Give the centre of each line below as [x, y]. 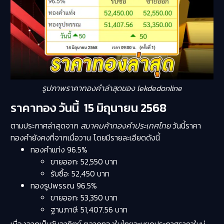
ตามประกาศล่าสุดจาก [45, 125]
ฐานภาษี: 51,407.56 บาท [89, 209]
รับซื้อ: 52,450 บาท [80, 173]
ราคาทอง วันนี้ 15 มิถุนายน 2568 [88, 107]
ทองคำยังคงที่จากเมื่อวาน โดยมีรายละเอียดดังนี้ [85, 137]
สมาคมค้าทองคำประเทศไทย [125, 125]
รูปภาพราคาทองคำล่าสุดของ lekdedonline [112, 88]
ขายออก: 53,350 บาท [84, 197]
